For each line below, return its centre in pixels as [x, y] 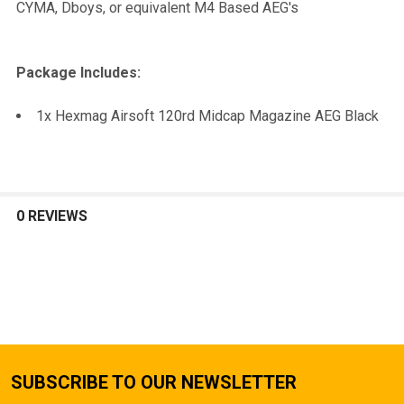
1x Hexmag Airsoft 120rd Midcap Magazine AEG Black [207, 115]
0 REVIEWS [52, 216]
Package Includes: [78, 72]
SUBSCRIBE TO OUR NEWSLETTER [154, 382]
